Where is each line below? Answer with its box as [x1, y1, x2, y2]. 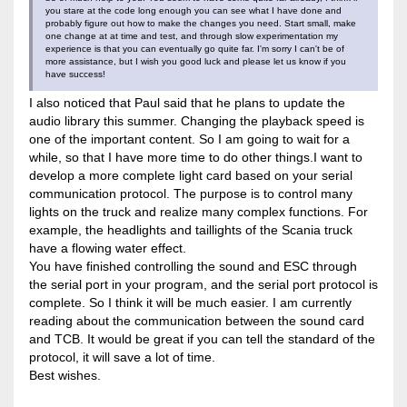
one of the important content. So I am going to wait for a [28, 131, 350, 146]
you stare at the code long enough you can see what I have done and [45, 5, 342, 15]
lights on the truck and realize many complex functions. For [28, 203, 368, 219]
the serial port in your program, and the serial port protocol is [28, 276, 378, 292]
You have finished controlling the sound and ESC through [28, 258, 357, 273]
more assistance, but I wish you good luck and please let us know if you [45, 55, 346, 66]
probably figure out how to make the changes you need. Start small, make [45, 17, 356, 28]
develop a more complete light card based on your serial [28, 167, 352, 183]
